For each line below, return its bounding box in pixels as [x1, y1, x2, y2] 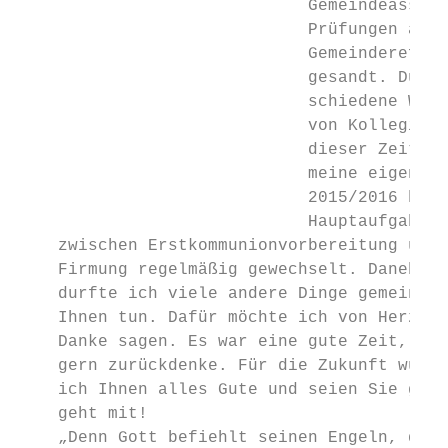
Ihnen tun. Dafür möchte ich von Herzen [18, 309, 438, 327]
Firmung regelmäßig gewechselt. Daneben [18, 261, 438, 279]
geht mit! [18, 405, 148, 423]
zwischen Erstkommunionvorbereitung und [18, 237, 438, 255]
